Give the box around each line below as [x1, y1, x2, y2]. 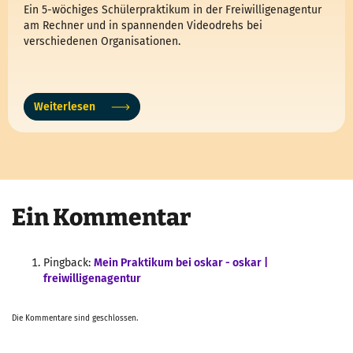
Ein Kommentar [12, 203, 191, 232]
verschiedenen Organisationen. [24, 35, 180, 49]
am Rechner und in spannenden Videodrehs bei [24, 19, 262, 33]
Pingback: [43, 256, 94, 270]
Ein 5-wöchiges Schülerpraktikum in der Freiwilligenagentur [24, 3, 321, 17]
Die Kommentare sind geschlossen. [12, 314, 138, 324]
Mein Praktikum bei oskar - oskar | [94, 256, 268, 270]
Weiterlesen [34, 100, 95, 114]
